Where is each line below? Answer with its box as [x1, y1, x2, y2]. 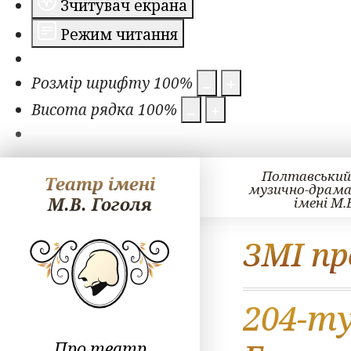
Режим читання [60, 24, 178, 45]
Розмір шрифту [31, 73, 150, 93]
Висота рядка [31, 100, 134, 120]
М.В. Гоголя [48, 192, 153, 215]
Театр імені [45, 172, 156, 195]
